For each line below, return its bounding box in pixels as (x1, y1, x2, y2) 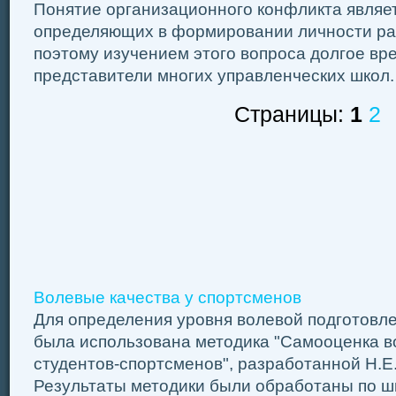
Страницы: (234, 103, 350, 126)
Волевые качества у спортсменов (34, 288, 301, 307)
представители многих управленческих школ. (34, 66, 394, 85)
